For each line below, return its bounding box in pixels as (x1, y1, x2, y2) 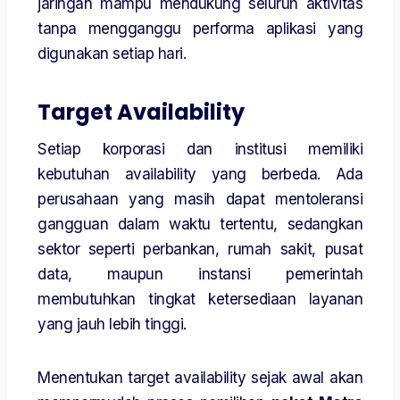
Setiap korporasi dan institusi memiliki (37, 140, 362, 159)
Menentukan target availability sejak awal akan (37, 369, 362, 387)
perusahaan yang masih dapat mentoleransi (37, 190, 362, 209)
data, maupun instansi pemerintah (37, 265, 362, 284)
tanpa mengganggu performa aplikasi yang (37, 20, 362, 38)
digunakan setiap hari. (37, 45, 186, 63)
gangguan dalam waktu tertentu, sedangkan (37, 215, 362, 234)
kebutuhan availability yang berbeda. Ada (37, 165, 362, 184)
